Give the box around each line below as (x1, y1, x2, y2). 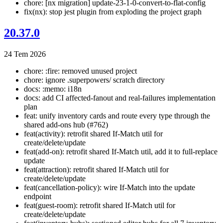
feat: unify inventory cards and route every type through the (24, 111, 210, 120)
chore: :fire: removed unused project (24, 67, 137, 76)
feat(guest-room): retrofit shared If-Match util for (24, 201, 175, 210)
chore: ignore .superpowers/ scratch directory (24, 76, 165, 85)
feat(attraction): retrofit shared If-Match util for (24, 165, 169, 174)
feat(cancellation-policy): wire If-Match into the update (24, 183, 195, 192)
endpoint (24, 192, 51, 201)
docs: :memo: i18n (24, 85, 82, 94)
